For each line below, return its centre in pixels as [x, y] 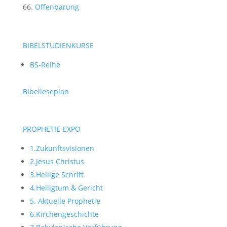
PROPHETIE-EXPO [51, 129]
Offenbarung [57, 7]
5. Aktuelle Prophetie [65, 201]
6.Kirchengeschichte [64, 214]
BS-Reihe [45, 64]
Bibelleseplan [46, 91]
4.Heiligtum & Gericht [66, 187]
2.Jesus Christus [57, 161]
